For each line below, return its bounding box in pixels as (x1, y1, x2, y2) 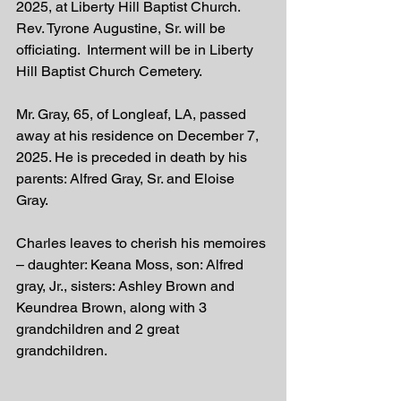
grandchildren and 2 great (16, 320, 183, 337)
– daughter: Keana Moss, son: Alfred (16, 256, 247, 273)
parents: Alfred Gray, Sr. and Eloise (16, 170, 238, 187)
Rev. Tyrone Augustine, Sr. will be (16, 20, 229, 37)
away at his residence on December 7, (16, 127, 262, 144)
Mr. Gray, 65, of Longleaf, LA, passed (16, 106, 250, 123)
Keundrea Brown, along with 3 (16, 299, 210, 316)
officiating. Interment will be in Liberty (16, 41, 257, 58)
